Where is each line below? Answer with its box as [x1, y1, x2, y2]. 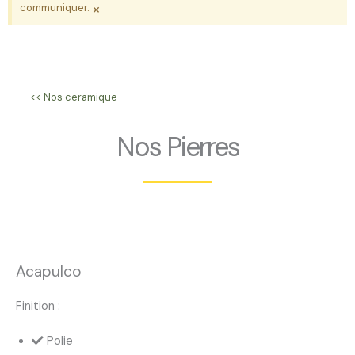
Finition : [16, 299, 60, 314]
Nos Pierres [116, 129, 239, 165]
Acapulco [16, 261, 82, 281]
